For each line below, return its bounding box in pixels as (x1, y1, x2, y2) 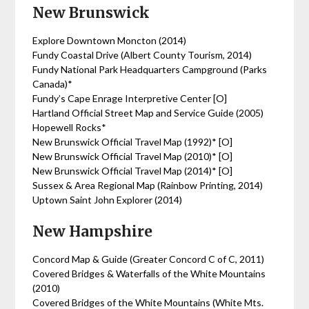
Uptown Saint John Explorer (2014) (32, 194, 183, 206)
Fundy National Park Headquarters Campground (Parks (32, 63, 268, 75)
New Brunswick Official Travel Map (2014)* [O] (32, 165, 235, 177)
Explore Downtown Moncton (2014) (32, 34, 187, 46)
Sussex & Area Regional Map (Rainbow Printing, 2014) (32, 179, 263, 191)
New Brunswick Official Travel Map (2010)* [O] (32, 150, 235, 162)
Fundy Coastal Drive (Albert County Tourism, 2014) (32, 49, 252, 61)
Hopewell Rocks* (32, 121, 107, 133)
